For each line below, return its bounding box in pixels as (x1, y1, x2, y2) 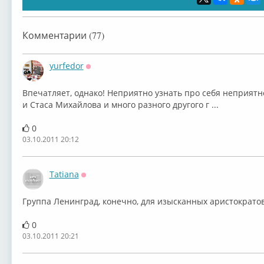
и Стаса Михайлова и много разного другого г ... (22, 99, 219, 110)
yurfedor (49, 60, 84, 71)
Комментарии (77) (22, 29, 104, 41)
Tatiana (49, 169, 79, 180)
